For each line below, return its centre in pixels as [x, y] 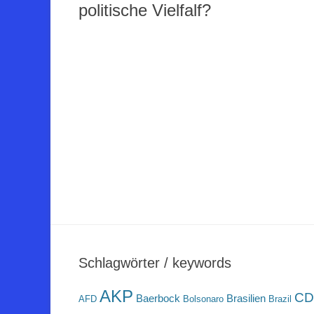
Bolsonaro [203, 299]
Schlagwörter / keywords [155, 263]
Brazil [280, 299]
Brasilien [246, 299]
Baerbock [158, 299]
